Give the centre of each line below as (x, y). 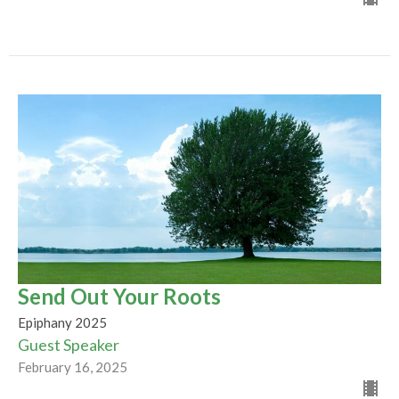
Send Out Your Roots (119, 297)
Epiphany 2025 (62, 323)
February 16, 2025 (73, 367)
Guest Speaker (69, 345)
